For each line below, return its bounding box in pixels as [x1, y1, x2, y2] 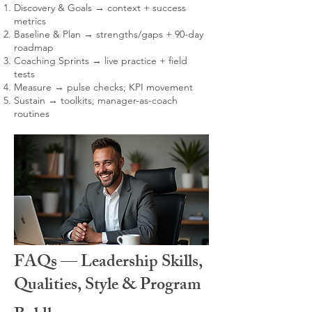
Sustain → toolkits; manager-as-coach [14, 94, 178, 107]
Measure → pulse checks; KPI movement [14, 81, 193, 93]
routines [14, 107, 49, 120]
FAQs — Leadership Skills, [14, 249, 203, 278]
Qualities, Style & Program [14, 272, 201, 301]
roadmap [14, 41, 54, 54]
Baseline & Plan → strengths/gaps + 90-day [14, 28, 203, 40]
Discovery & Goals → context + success [14, 1, 186, 14]
